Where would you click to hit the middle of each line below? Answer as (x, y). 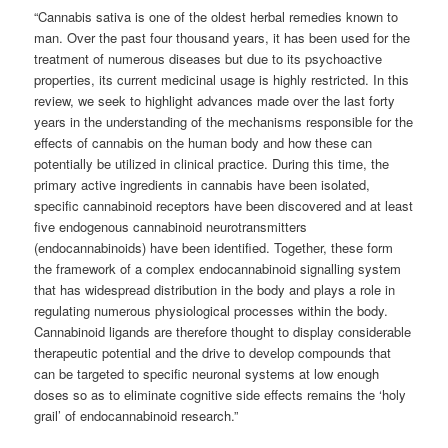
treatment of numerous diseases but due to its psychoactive (208, 58)
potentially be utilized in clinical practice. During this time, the (212, 163)
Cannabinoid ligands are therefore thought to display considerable (223, 331)
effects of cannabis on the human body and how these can (203, 142)
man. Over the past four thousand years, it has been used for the (222, 37)
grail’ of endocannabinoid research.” (136, 415)
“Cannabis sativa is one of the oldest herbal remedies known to (216, 16)
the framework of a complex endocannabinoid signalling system (218, 268)
